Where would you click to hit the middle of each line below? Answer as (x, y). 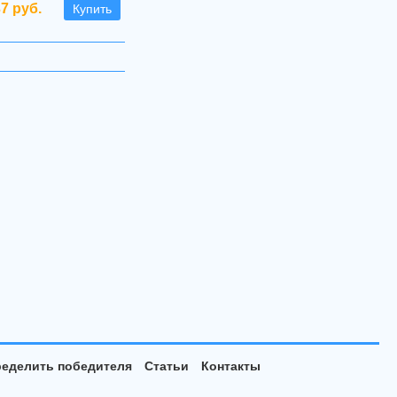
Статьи (166, 366)
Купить (92, 9)
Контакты (230, 366)
